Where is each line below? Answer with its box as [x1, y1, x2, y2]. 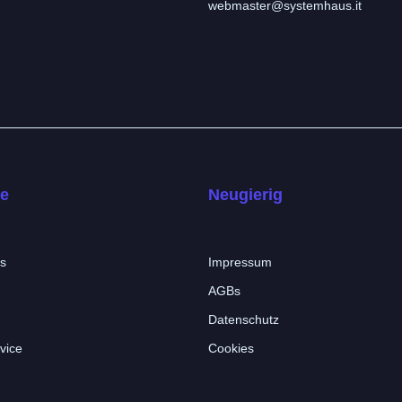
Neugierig [208, 186, 283, 205]
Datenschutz [208, 312, 279, 328]
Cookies [208, 341, 254, 356]
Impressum [208, 255, 272, 270]
